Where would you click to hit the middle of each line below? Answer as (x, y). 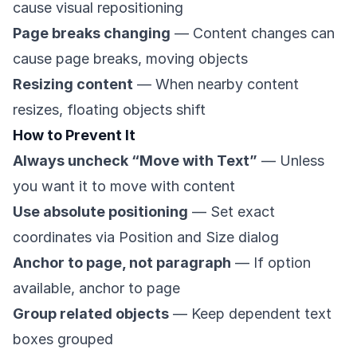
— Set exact (231, 211)
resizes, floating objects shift (109, 109)
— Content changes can (253, 33)
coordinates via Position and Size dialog (146, 237)
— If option (271, 262)
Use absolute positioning (100, 211)
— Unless (291, 160)
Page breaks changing (92, 33)
